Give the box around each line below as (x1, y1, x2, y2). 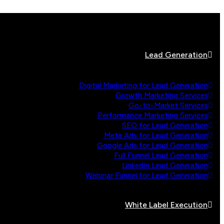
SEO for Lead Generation (122, 121, 208, 130)
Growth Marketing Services (115, 91, 208, 100)
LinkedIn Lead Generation (122, 161, 208, 170)
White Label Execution (125, 200, 207, 209)
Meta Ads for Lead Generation (104, 131, 208, 140)
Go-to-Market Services (128, 101, 208, 110)
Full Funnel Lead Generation (114, 151, 208, 160)
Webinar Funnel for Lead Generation (85, 171, 208, 180)
